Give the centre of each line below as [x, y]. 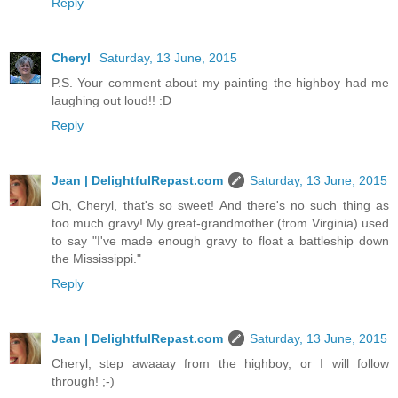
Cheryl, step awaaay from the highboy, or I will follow [220, 364]
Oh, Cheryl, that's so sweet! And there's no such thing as [220, 206]
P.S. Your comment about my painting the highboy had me [220, 83]
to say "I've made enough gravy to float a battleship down [220, 241]
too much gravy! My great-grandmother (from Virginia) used [220, 223]
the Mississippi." [96, 259]
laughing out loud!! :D [111, 101]
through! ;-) [83, 382]
